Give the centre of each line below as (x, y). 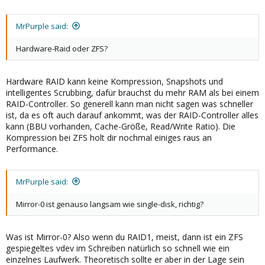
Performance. (32, 148)
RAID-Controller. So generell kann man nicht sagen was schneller (130, 104)
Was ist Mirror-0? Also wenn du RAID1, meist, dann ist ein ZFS (125, 237)
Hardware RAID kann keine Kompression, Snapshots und (114, 81)
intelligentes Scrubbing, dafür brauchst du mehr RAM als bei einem (132, 92)
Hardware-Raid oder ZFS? (62, 48)
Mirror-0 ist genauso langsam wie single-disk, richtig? (110, 204)
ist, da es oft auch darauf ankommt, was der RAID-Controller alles (132, 115)
